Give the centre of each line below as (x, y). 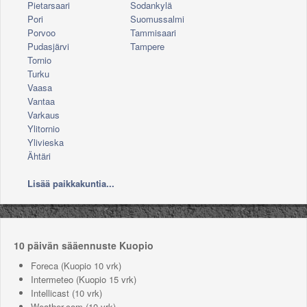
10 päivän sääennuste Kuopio (84, 245)
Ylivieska (46, 142)
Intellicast (50, 293)
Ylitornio (44, 128)
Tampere (147, 46)
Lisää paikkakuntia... (71, 183)
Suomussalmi (157, 19)
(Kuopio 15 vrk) (105, 279)
